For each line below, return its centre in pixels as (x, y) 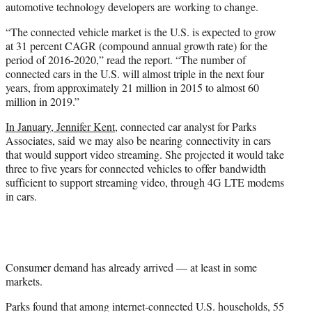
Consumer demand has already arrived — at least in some (131, 267)
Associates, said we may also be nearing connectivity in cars (138, 141)
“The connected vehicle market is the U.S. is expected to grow (141, 32)
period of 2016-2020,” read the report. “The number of (126, 60)
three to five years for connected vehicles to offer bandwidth (136, 169)
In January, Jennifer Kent (60, 127)
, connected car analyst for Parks (186, 127)
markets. (24, 281)
